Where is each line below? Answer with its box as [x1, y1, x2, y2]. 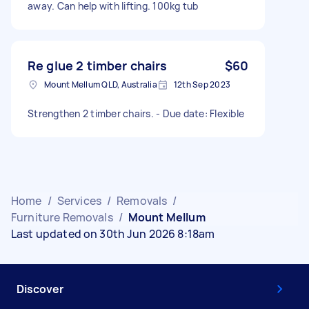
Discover [17, 281, 63, 297]
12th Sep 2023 [173, 78, 230, 90]
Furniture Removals [11, 209, 113, 225]
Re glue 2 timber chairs [28, 57, 168, 74]
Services [57, 192, 101, 208]
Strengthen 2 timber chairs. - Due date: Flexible [28, 106, 244, 120]
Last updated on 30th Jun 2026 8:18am [11, 226, 215, 241]
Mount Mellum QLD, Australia [44, 78, 157, 90]
